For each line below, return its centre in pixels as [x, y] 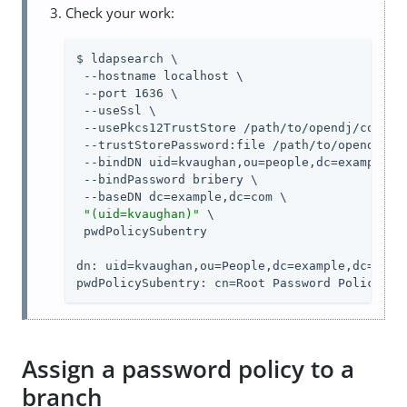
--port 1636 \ [127, 94]
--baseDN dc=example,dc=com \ [182, 197]
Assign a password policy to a [188, 368]
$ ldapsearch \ [127, 59]
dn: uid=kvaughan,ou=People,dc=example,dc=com [236, 266]
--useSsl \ [116, 111]
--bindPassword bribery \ [167, 180]
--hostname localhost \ [160, 76]
